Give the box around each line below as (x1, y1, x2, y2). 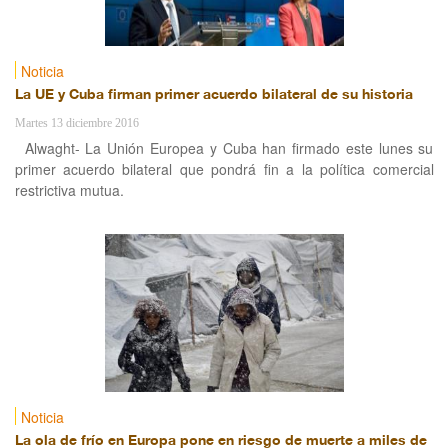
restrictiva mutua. (14, 180, 124, 200)
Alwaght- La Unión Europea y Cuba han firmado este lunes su (24, 138, 434, 158)
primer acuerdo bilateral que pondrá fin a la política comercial (14, 159, 434, 179)
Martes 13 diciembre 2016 (14, 116, 139, 130)
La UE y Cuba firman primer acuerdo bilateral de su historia (14, 87, 413, 104)
